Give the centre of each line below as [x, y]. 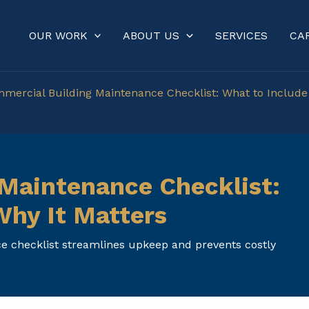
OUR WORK [58, 35]
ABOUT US [151, 35]
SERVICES [241, 35]
